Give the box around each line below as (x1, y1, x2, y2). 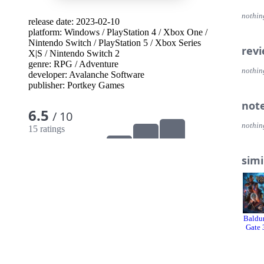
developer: (28, 70, 69, 80)
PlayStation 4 (107, 27, 156, 37)
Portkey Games (67, 80, 124, 90)
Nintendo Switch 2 (49, 48, 120, 58)
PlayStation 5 (98, 38, 148, 48)
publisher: (28, 80, 67, 90)
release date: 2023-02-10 (28, 16, 120, 27)
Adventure (79, 59, 118, 69)
